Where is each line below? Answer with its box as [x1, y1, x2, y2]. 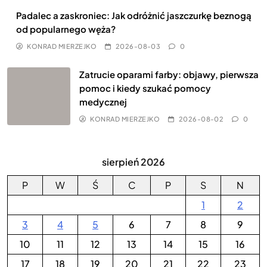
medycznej [79, 96, 127, 108]
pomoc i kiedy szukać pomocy [79, 82, 211, 94]
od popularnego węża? [16, 23, 116, 35]
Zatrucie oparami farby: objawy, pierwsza [79, 69, 259, 80]
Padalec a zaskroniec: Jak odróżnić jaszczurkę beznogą [16, 10, 252, 21]
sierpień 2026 [102, 156, 165, 169]
